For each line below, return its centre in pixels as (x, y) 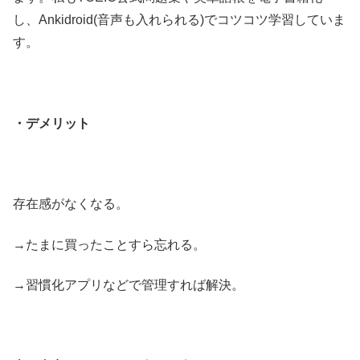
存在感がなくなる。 (71, 204)
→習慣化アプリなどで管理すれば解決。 (129, 285)
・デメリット (51, 123)
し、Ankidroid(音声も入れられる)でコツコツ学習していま (179, 19)
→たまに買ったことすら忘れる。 (109, 244)
